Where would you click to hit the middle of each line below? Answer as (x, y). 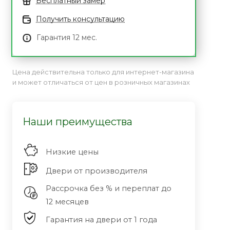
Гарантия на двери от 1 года (101, 220)
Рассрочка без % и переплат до (109, 188)
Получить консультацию (80, 19)
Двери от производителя (97, 171)
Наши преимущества (78, 122)
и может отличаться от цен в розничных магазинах (101, 82)
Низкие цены (72, 152)
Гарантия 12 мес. (67, 37)
